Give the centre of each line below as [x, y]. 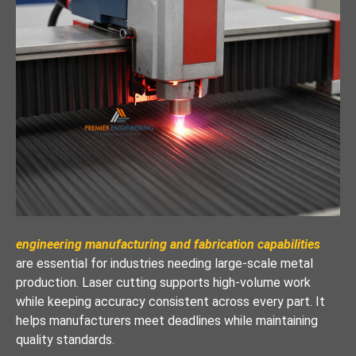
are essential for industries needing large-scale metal [164, 263]
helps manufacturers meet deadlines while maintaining [167, 320]
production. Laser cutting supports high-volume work [163, 282]
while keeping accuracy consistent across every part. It [170, 301]
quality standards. [65, 339]
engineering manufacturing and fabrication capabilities [168, 244]
